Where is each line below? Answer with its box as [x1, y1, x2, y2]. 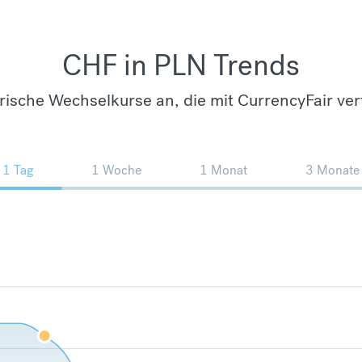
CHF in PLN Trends [62, 46, 300, 84]
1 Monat [200, 161, 247, 179]
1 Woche [91, 161, 141, 179]
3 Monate [305, 161, 360, 179]
